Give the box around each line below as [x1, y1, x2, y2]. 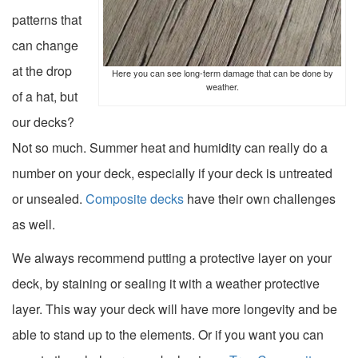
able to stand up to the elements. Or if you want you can [12, 325, 324, 344]
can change [12, 36, 78, 55]
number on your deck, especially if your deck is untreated [12, 164, 332, 183]
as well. [12, 215, 58, 234]
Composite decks [86, 189, 184, 209]
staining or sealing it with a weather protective [62, 274, 320, 293]
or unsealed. [12, 189, 86, 209]
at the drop [12, 62, 72, 81]
